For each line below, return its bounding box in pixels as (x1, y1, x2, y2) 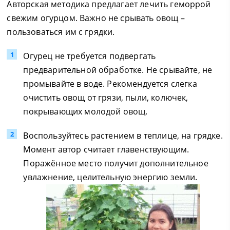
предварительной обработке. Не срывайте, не (23, 64, 213, 75)
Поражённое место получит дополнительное (23, 158, 208, 169)
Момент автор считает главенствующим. (23, 144, 189, 155)
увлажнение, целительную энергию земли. (23, 171, 198, 183)
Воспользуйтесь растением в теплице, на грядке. (23, 130, 223, 141)
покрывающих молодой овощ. (23, 106, 148, 117)
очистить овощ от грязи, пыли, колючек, (23, 92, 188, 103)
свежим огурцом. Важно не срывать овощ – (7, 12, 185, 24)
